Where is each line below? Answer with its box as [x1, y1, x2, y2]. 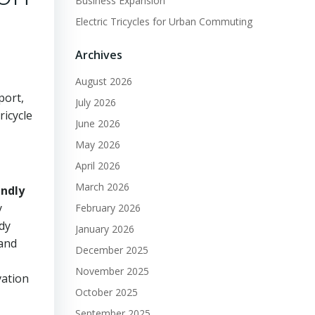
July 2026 [75, 96, 116, 109]
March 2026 [75, 180, 129, 193]
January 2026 [75, 222, 134, 236]
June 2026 [75, 117, 120, 130]
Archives [75, 47, 122, 63]
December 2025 [75, 243, 148, 257]
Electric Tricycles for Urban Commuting [75, 15, 252, 28]
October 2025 [75, 285, 138, 299]
